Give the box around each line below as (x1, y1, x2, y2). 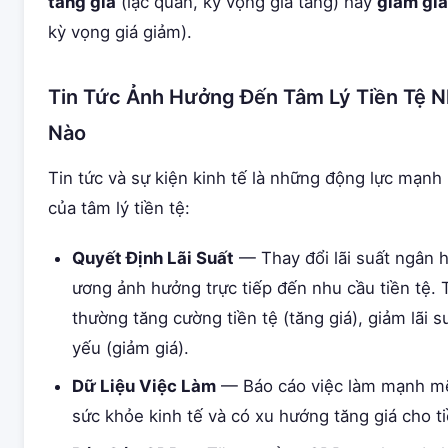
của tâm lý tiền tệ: (48, 198, 190, 218)
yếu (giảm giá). (72, 338, 189, 358)
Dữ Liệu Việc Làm (72, 376, 216, 396)
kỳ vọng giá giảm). (48, 22, 192, 42)
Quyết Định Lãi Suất (72, 248, 234, 268)
